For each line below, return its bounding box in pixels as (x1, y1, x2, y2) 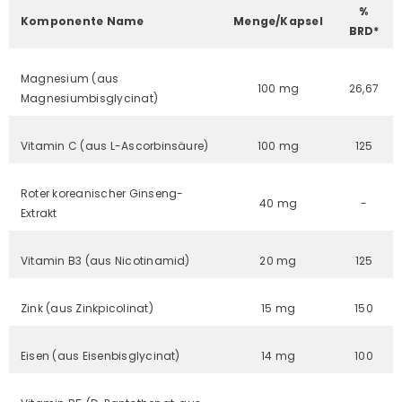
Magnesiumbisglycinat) (21, 90, 159, 106)
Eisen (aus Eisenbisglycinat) (21, 347, 180, 363)
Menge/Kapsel (233, 13, 323, 29)
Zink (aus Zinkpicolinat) (21, 300, 153, 316)
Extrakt (21, 205, 57, 221)
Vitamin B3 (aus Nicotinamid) (21, 252, 190, 268)
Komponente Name (21, 13, 144, 29)
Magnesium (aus (21, 70, 119, 86)
